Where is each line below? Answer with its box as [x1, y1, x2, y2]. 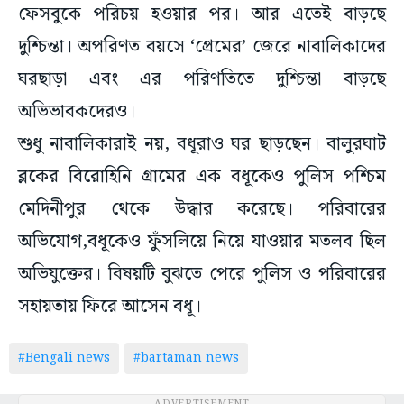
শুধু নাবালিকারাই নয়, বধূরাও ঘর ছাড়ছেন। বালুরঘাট [18, 130, 386, 160]
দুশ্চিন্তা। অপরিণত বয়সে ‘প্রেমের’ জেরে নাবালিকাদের [18, 32, 386, 62]
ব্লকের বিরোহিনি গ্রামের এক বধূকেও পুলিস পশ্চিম [18, 162, 386, 192]
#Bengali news [18, 348, 110, 369]
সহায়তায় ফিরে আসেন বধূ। [18, 292, 206, 322]
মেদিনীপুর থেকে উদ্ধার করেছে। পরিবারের [18, 195, 386, 225]
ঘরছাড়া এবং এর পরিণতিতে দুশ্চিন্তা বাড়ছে [18, 65, 386, 95]
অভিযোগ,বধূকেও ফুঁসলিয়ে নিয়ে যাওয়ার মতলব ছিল [18, 227, 386, 257]
